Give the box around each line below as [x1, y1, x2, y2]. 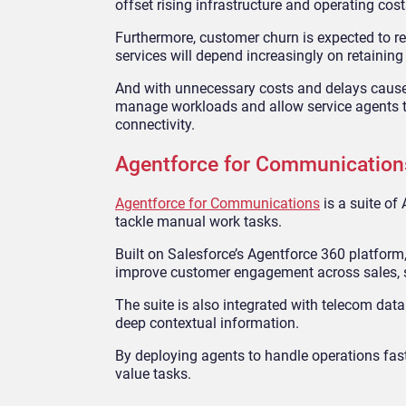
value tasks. [115, 365, 191, 383]
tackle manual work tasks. [115, 213, 282, 231]
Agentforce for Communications [115, 195, 320, 213]
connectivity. [115, 116, 195, 134]
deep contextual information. [115, 314, 299, 333]
